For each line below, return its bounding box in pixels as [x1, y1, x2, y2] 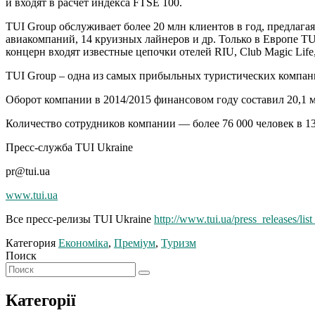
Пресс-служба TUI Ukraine [6, 141, 133, 153]
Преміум [114, 236, 155, 249]
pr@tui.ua [6, 165, 50, 177]
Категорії [6, 290, 76, 309]
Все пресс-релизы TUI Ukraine [6, 212, 154, 225]
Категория [6, 236, 58, 249]
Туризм [161, 236, 196, 249]
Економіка [58, 236, 108, 249]
